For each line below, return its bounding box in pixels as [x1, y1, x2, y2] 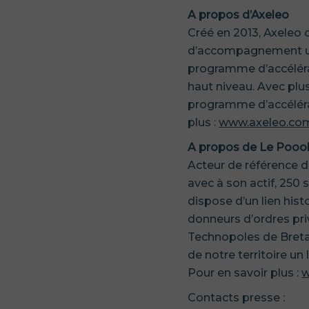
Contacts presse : [188, 291, 286, 304]
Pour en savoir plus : [188, 266, 302, 279]
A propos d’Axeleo [188, 8, 290, 21]
